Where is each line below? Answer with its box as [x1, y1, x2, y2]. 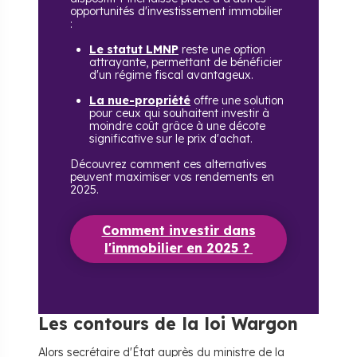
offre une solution [190, 93, 284, 108]
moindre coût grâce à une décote [89, 119, 265, 133]
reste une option [178, 42, 265, 57]
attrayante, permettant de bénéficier [89, 55, 282, 69]
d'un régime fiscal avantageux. [89, 68, 253, 82]
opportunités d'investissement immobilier [70, 4, 282, 18]
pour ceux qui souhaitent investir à [89, 106, 269, 120]
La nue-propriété [89, 93, 190, 108]
